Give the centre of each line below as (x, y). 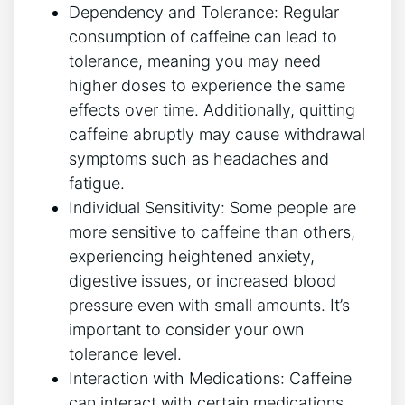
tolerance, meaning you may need (195, 61)
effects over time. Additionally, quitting (212, 109)
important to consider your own (186, 329)
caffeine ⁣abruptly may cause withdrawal (217, 134)
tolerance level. (125, 353)
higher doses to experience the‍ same (207, 85)
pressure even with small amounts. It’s (209, 305)
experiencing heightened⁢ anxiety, (192, 256)
